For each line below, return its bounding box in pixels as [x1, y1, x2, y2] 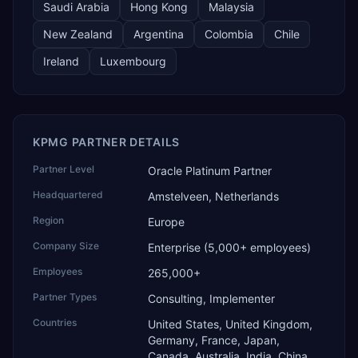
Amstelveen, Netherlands [148, 189, 279, 203]
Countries [33, 316, 77, 328]
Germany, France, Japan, [148, 333, 280, 347]
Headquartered [33, 189, 103, 201]
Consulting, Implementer [148, 292, 275, 305]
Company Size [33, 240, 99, 252]
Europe [148, 215, 185, 229]
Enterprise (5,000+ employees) [148, 241, 311, 254]
